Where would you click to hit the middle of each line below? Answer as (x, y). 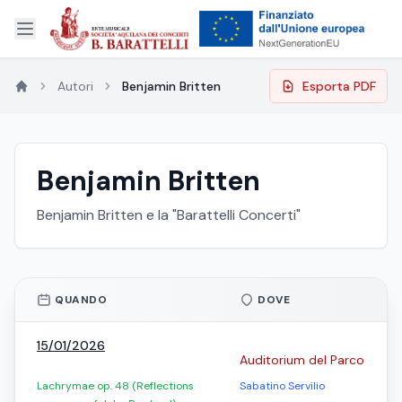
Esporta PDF (339, 86)
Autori (75, 86)
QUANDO (81, 300)
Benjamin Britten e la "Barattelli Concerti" (169, 215)
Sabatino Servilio (282, 386)
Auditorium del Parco (302, 360)
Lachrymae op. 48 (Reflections (115, 386)
